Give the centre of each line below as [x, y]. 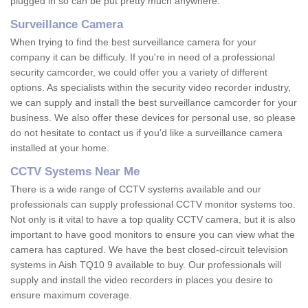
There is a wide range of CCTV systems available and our [136, 189]
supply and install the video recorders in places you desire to [142, 280]
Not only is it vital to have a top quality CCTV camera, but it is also [153, 220]
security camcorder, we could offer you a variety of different [139, 73]
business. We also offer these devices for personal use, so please [153, 118]
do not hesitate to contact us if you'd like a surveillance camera [146, 133]
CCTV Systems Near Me [75, 172]
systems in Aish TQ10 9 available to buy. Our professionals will [146, 265]
